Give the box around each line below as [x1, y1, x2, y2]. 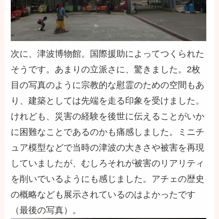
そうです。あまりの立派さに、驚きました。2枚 [11, 64, 201, 74]
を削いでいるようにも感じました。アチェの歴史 [11, 174, 205, 184]
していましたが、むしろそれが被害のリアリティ [11, 158, 205, 168]
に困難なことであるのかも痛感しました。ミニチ [11, 127, 205, 137]
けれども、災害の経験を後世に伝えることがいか [11, 111, 205, 121]
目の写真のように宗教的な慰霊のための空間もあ [11, 80, 205, 90]
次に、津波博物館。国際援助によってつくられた [11, 48, 205, 59]
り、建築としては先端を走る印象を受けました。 [11, 95, 205, 106]
